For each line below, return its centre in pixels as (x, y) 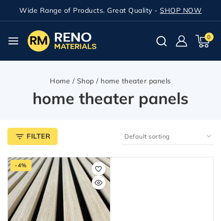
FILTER (38, 136)
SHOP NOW (181, 10)
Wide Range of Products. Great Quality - (90, 10)
